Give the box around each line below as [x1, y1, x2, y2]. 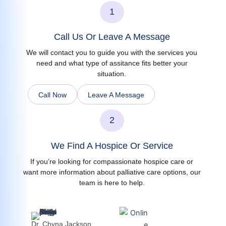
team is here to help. [79, 178, 145, 187]
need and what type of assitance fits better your [36, 59, 188, 68]
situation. [97, 70, 127, 78]
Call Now [38, 91, 67, 99]
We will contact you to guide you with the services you [26, 48, 198, 57]
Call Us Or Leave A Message [53, 32, 170, 42]
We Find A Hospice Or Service [50, 140, 173, 151]
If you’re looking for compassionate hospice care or [30, 157, 194, 165]
